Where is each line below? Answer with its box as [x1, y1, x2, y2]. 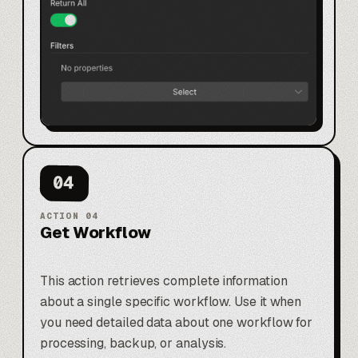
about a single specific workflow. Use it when [40, 292, 302, 310]
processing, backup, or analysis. [40, 334, 227, 352]
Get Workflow [40, 221, 151, 243]
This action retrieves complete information [40, 272, 288, 289]
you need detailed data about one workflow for [40, 313, 313, 331]
